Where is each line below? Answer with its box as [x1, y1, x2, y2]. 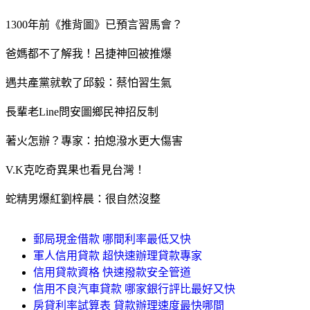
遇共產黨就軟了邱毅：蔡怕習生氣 [6, 76, 172, 89]
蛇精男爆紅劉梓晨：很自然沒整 [6, 192, 161, 205]
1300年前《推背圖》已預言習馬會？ [6, 18, 183, 30]
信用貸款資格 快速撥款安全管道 [33, 266, 191, 278]
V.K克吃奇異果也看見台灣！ [6, 163, 145, 176]
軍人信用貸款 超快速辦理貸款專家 [33, 249, 202, 262]
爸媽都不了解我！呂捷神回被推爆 [6, 47, 172, 60]
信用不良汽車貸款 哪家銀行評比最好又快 [33, 282, 235, 295]
